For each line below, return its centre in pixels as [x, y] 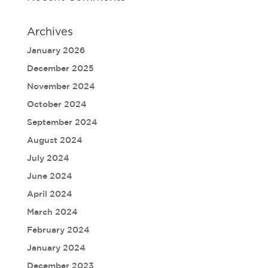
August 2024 [54, 140]
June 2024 [49, 176]
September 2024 [62, 122]
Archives [50, 33]
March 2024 [52, 212]
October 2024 [57, 104]
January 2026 [56, 51]
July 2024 [48, 158]
